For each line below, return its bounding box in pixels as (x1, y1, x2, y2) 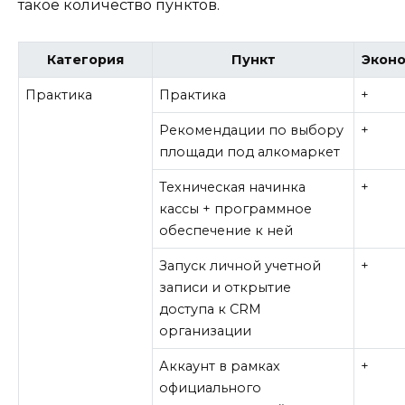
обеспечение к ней (159, 222, 294, 240)
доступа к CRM (159, 301, 262, 318)
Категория (47, 52, 124, 69)
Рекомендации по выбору (159, 122, 344, 139)
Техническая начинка (159, 179, 306, 196)
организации (159, 323, 252, 340)
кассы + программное (159, 201, 313, 218)
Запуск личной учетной (159, 258, 322, 275)
